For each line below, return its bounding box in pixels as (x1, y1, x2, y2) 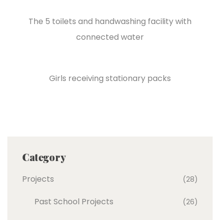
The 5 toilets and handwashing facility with (28, 15, 192, 27)
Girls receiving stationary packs (49, 72, 171, 84)
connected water (76, 31, 144, 43)
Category (22, 150, 66, 164)
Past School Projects (34, 195, 113, 207)
